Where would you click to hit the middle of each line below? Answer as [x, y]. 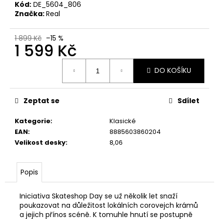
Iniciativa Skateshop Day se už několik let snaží [99, 196]
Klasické [123, 121]
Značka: [30, 13]
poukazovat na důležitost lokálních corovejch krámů [109, 205]
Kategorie [33, 121]
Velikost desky [40, 142]
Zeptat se [42, 100]
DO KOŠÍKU [173, 71]
